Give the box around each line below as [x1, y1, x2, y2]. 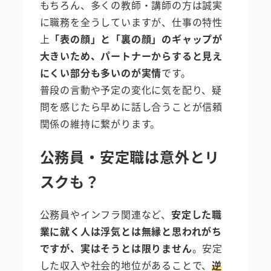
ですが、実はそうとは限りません [39, 240, 192, 255]
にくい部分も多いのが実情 [39, 65, 162, 80]
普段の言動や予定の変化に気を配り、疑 [39, 82, 222, 97]
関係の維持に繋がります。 [39, 116, 161, 131]
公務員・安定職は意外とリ [39, 145, 220, 167]
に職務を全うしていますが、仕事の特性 [39, 14, 223, 29]
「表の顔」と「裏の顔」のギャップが [50, 31, 223, 46]
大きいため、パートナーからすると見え [39, 48, 223, 63]
